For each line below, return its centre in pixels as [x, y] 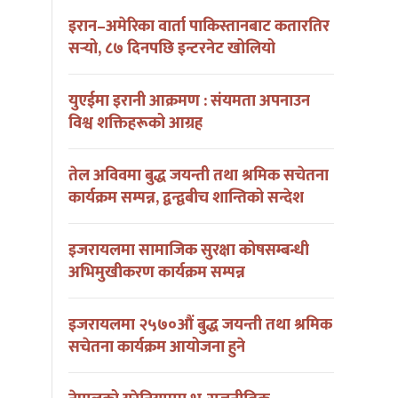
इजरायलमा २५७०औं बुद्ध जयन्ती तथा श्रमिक [200, 326]
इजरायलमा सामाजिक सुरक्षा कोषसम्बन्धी [189, 251]
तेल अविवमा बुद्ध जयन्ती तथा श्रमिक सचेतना [199, 176]
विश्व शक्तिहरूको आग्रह [135, 124]
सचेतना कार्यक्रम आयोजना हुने [157, 348]
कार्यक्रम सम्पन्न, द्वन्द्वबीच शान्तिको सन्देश [186, 199]
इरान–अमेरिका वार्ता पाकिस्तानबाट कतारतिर [199, 27]
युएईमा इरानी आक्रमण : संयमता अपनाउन [189, 102]
